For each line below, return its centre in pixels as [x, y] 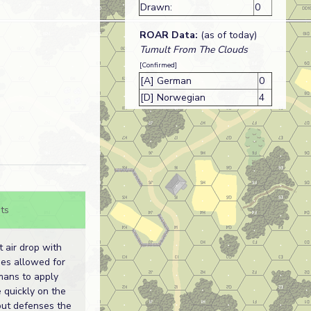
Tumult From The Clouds [193, 49]
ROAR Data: [168, 35]
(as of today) [227, 35]
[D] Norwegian [173, 97]
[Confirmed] [158, 65]
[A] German [166, 81]
